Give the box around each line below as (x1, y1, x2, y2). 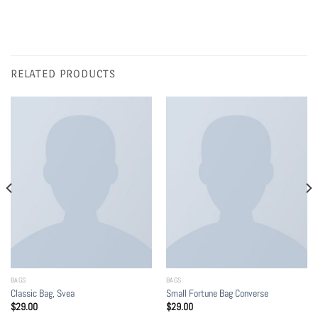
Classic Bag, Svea (10, 287, 75, 300)
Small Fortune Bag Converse (165, 287, 268, 300)
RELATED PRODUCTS (11, 67, 116, 79)
